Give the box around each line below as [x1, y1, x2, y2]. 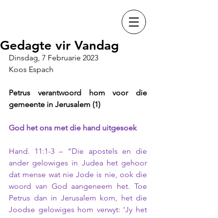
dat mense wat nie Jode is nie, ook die [9, 170, 147, 179]
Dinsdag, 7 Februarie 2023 [9, 53, 98, 62]
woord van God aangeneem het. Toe [9, 182, 147, 191]
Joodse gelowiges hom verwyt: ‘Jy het [9, 205, 147, 214]
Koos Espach [9, 65, 54, 74]
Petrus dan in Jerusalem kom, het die [9, 193, 147, 202]
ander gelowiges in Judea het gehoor [9, 158, 147, 167]
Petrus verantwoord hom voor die [9, 88, 147, 97]
